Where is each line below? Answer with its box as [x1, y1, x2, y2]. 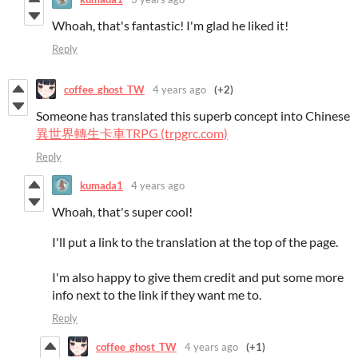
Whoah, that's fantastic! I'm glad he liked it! [52, 18, 288, 34]
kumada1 [80, 178, 123, 192]
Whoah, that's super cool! [52, 204, 193, 220]
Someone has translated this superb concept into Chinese [36, 108, 350, 124]
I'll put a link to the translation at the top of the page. [52, 234, 338, 250]
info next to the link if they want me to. [52, 287, 261, 303]
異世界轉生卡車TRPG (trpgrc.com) [36, 125, 228, 141]
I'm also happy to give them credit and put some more [52, 269, 344, 285]
